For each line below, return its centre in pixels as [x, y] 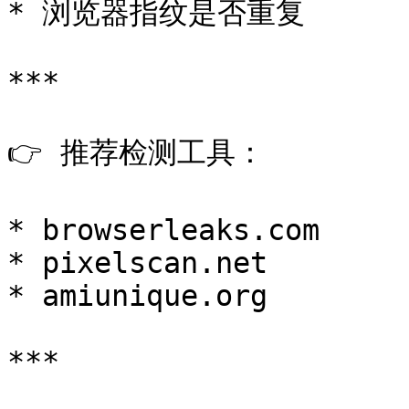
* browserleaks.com [163, 230]
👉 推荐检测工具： [136, 152]
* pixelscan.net [137, 263]
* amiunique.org [137, 296]
